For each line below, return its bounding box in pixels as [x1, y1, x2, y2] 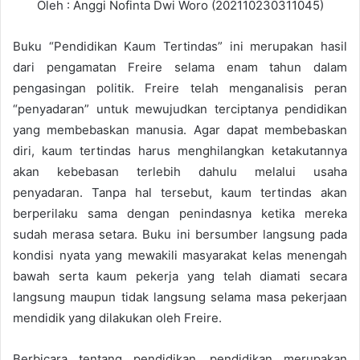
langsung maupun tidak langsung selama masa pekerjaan [13, 288, 347, 305]
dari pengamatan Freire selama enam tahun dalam [13, 59, 347, 75]
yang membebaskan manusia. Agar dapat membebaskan [13, 121, 347, 137]
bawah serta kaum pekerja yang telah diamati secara [13, 268, 347, 284]
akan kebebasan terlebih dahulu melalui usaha [13, 163, 347, 179]
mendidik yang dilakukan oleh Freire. [13, 309, 222, 325]
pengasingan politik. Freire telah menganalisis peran [13, 80, 347, 96]
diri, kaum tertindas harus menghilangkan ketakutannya [13, 142, 347, 158]
